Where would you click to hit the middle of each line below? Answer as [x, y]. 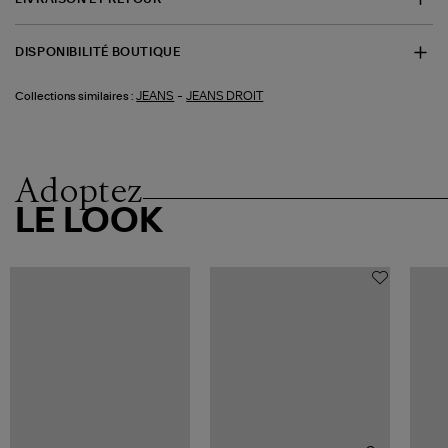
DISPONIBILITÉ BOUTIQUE [98, 52]
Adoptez [79, 189]
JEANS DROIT [225, 95]
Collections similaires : [75, 96]
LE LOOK [89, 221]
